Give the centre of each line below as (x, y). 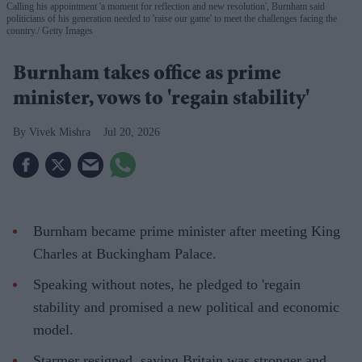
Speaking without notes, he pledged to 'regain (167, 284)
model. (53, 329)
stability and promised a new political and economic (186, 307)
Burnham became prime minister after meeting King (187, 231)
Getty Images (66, 30)
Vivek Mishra (60, 132)
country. (22, 30)
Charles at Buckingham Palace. (125, 253)
